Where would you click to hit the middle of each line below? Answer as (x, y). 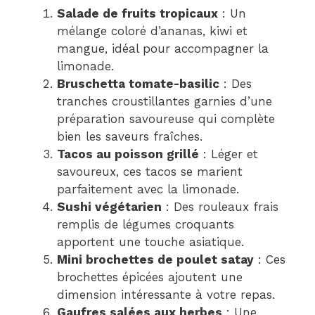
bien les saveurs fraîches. (130, 137)
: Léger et (229, 154)
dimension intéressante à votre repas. (166, 295)
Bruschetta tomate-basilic (138, 84)
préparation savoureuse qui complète (166, 119)
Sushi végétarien (109, 207)
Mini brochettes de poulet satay (155, 260)
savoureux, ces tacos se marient (150, 172)
